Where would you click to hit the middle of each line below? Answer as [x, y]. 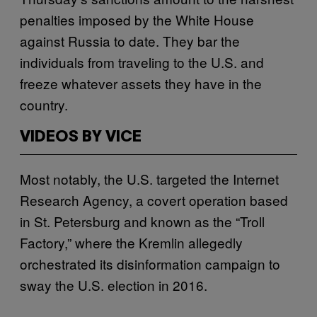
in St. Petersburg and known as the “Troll [142, 221]
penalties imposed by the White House [137, 19]
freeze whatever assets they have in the [141, 83]
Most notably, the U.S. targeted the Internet [149, 178]
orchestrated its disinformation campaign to [150, 263]
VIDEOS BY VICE [81, 137]
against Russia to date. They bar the [130, 40]
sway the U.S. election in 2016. [114, 284]
